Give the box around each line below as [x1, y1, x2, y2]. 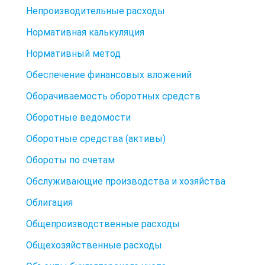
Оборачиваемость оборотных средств [26, 90, 201, 102]
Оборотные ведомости [26, 111, 131, 123]
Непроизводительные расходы [26, 5, 165, 17]
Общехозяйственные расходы [26, 239, 162, 251]
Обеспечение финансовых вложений [26, 69, 192, 80]
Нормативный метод [26, 47, 121, 59]
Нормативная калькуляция [26, 26, 144, 38]
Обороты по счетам [26, 154, 115, 166]
